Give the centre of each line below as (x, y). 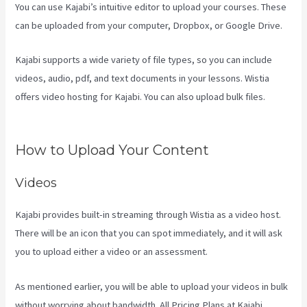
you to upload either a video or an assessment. (112, 252)
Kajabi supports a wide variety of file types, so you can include (144, 60)
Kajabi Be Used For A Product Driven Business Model (125, 115)
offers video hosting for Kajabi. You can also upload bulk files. (142, 97)
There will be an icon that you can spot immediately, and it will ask (149, 233)
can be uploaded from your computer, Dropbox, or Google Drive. (149, 25)
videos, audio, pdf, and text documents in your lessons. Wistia (143, 78)
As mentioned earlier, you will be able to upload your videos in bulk (152, 286)
